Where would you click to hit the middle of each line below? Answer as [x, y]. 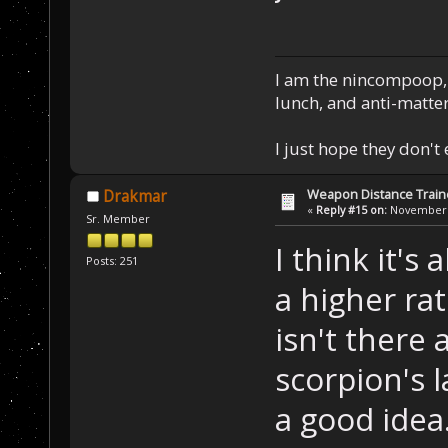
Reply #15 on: [352, 209]
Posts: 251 [112, 261]
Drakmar [134, 196]
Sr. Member [118, 218]
